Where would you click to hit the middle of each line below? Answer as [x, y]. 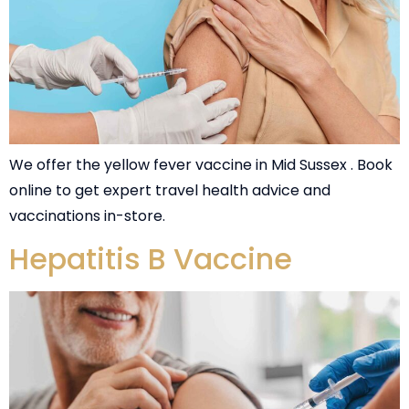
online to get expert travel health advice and [170, 190]
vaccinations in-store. [87, 215]
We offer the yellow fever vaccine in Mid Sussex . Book [201, 164]
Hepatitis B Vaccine [151, 259]
